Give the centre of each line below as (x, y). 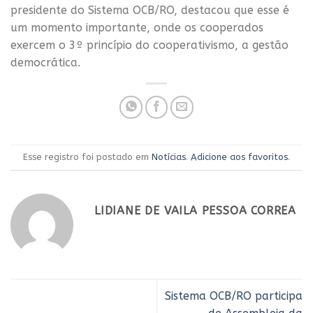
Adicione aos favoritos (239, 156)
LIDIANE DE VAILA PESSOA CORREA (195, 210)
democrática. (45, 63)
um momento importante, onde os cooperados (137, 28)
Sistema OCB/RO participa (234, 296)
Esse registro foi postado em (87, 156)
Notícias (169, 156)
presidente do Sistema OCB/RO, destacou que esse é (150, 10)
